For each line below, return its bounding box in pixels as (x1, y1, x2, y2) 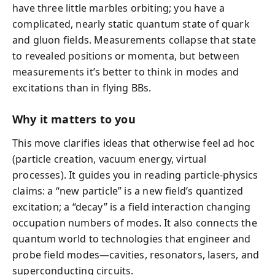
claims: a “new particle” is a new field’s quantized (12, 184, 244, 198)
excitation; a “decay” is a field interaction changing (12, 199, 251, 214)
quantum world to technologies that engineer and (12, 231, 251, 246)
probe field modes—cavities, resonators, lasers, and (12, 247, 260, 261)
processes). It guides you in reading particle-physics (12, 168, 258, 182)
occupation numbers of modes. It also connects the (12, 215, 257, 230)
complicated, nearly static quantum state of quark (12, 17, 250, 31)
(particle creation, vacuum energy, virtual (12, 152, 207, 166)
